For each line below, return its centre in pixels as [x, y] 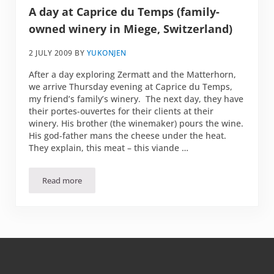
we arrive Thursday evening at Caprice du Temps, [131, 87]
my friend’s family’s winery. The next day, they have [136, 99]
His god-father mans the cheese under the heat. [128, 136]
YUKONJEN [106, 53]
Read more [62, 181]
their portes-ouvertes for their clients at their [121, 111]
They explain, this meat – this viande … [109, 148]
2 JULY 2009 [51, 53]
